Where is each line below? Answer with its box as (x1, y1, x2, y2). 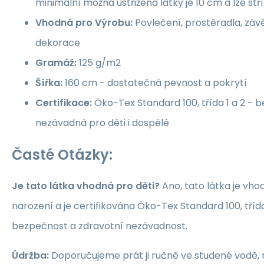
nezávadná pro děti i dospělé (35, 115, 169, 130)
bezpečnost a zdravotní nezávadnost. (12, 219, 187, 233)
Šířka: (35, 75, 62, 90)
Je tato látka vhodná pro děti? (12, 179, 160, 193)
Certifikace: (35, 95, 92, 110)
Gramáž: (35, 55, 77, 70)
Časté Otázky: (12, 144, 113, 164)
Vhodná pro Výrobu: (35, 15, 133, 29)
